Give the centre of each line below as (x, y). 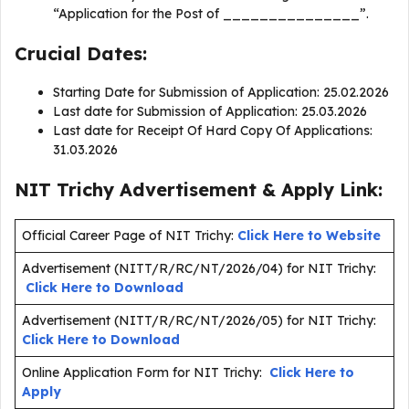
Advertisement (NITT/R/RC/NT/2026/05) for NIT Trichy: (199, 320)
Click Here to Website (309, 236)
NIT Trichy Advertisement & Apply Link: (199, 189)
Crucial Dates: (81, 53)
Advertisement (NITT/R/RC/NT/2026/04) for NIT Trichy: (199, 268)
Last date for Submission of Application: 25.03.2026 (212, 111)
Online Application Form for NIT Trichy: (146, 372)
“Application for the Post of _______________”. (211, 14)
